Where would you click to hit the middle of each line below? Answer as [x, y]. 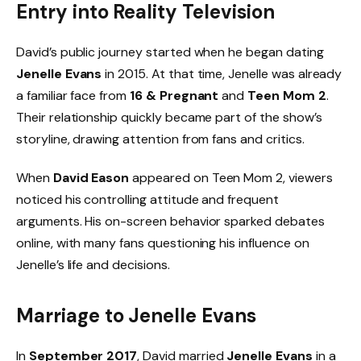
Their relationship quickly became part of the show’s [169, 117]
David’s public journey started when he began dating [170, 52]
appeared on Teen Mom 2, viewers [231, 177]
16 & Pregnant [174, 95]
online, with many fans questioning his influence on [163, 243]
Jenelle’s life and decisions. [93, 264]
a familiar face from [73, 95]
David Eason [91, 177]
